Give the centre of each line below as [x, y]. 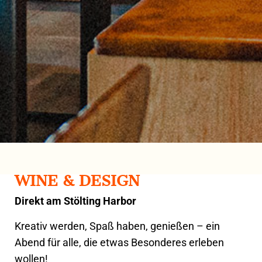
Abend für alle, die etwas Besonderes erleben [119, 243]
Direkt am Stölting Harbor [75, 201]
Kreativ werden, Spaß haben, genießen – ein [117, 226]
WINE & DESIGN [77, 181]
